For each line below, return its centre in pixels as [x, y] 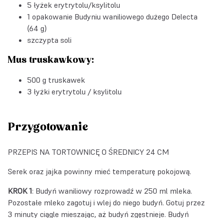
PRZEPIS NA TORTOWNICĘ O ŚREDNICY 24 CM [88, 152]
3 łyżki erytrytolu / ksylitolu [74, 91]
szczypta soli [49, 40]
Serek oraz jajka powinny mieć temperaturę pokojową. [100, 171]
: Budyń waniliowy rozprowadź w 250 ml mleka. [112, 191]
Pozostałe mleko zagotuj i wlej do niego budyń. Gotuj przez [106, 202]
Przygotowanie [48, 127]
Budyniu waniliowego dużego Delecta [136, 17]
